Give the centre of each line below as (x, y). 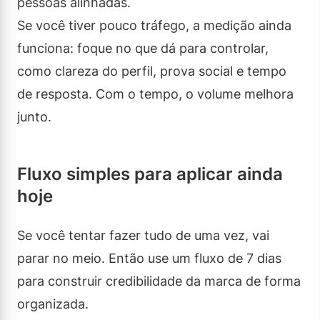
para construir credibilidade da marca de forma (159, 281)
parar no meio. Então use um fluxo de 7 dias (149, 258)
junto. (34, 116)
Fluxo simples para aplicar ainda (150, 174)
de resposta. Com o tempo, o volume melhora (155, 94)
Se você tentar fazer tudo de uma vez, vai (143, 235)
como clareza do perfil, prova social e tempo (152, 71)
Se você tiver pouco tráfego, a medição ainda (154, 25)
